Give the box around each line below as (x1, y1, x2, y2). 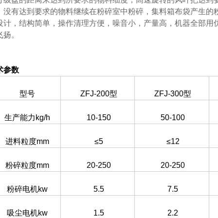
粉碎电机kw (7, 185, 48, 193)
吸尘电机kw (7, 209, 48, 217)
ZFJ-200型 (80, 90, 117, 98)
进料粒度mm (5, 137, 50, 145)
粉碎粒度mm (5, 161, 50, 169)
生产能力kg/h (4, 113, 51, 122)
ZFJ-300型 (154, 90, 192, 98)
